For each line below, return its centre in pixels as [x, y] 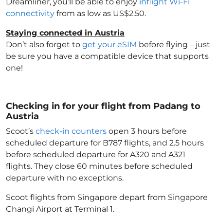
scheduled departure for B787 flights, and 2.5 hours [105, 143]
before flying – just [173, 45]
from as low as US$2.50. [100, 13]
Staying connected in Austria [65, 33]
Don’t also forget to [44, 45]
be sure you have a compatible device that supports [107, 56]
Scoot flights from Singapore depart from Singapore [107, 197]
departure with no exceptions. [65, 178]
